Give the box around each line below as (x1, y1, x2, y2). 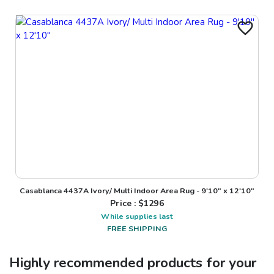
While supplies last (101, 211, 173, 222)
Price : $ (110, 198, 144, 210)
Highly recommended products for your (9, 253, 256, 273)
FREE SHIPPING (107, 223, 167, 234)
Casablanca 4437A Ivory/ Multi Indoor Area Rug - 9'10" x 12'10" (20, 185, 254, 196)
